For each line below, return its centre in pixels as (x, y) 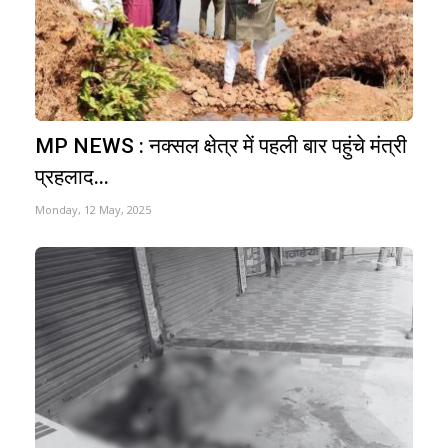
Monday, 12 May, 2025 (93, 209)
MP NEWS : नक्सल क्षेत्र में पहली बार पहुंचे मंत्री (221, 145)
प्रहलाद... (72, 176)
